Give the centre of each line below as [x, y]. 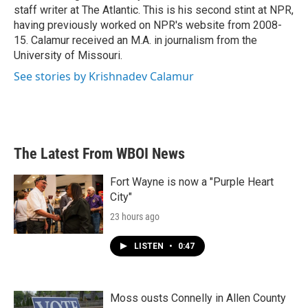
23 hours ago [135, 217]
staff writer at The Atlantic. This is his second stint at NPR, [154, 10]
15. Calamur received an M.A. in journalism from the [135, 40]
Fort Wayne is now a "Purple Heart [192, 182]
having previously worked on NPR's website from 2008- [148, 25]
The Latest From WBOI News [99, 154]
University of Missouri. [68, 55]
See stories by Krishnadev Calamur [104, 76]
